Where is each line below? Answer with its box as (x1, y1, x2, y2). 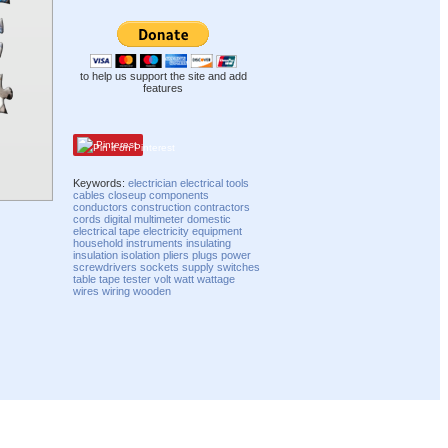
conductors (73, 200, 129, 213)
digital (104, 212, 132, 225)
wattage (197, 272, 236, 285)
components (149, 188, 210, 201)
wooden (133, 284, 172, 297)
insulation (73, 248, 119, 261)
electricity (143, 224, 190, 237)
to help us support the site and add (79, 70, 247, 83)
